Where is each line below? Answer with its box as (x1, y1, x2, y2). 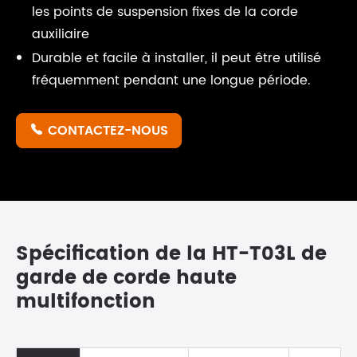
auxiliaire (32, 24, 89, 45)
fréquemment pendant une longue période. (32, 70, 311, 91)
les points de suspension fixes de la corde (32, 2, 298, 22)
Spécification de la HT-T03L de (16, 238, 327, 270)
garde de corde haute (16, 262, 237, 294)
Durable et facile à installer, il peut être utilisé (32, 48, 321, 69)
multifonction (16, 286, 155, 318)
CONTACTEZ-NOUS (48, 120, 168, 141)
